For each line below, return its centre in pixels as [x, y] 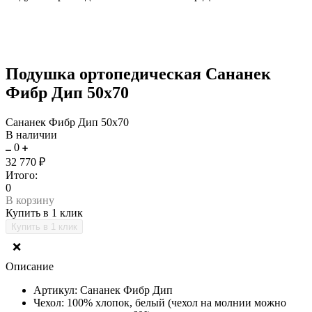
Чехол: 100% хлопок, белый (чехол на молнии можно [160, 302]
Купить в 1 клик [44, 212]
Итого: [22, 175]
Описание [30, 266]
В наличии [31, 134]
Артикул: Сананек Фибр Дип [103, 290]
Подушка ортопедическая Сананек [138, 73]
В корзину [30, 200]
